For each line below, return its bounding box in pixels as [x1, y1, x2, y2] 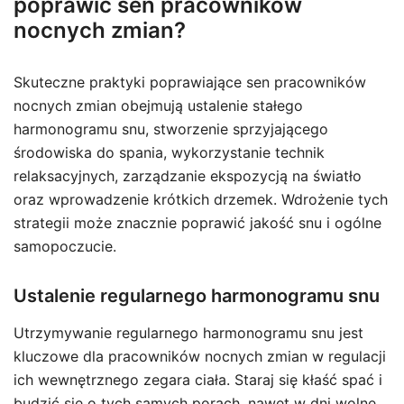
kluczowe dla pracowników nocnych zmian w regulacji [14, 346, 386, 365]
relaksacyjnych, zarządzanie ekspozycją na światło [14, 166, 362, 185]
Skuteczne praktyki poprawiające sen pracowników [14, 72, 366, 91]
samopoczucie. [14, 236, 116, 255]
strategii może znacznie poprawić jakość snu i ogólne [14, 213, 381, 232]
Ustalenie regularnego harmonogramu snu [14, 284, 380, 307]
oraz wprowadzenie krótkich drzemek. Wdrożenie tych [14, 189, 388, 208]
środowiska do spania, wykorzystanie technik [14, 142, 325, 161]
